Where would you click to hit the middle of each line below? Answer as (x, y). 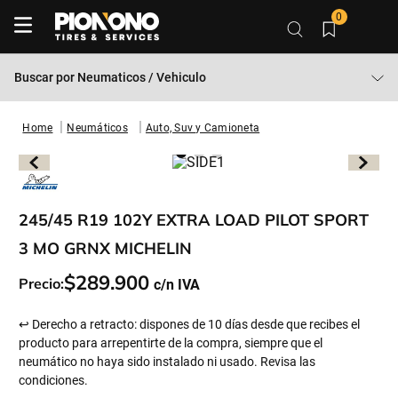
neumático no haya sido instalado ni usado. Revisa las (167, 362)
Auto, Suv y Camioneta (203, 128)
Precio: (42, 283)
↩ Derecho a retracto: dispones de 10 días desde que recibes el (190, 324)
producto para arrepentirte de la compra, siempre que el (171, 343)
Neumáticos (97, 128)
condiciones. (54, 380)
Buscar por (46, 77)
